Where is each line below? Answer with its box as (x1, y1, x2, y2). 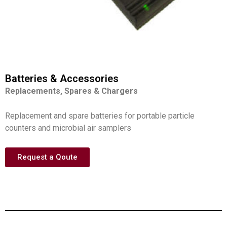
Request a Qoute (17, 153, 78, 162)
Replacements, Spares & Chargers (5, 86, 138, 96)
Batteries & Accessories (5, 72, 119, 85)
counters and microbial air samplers (5, 123, 131, 133)
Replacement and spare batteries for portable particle (5, 111, 195, 121)
